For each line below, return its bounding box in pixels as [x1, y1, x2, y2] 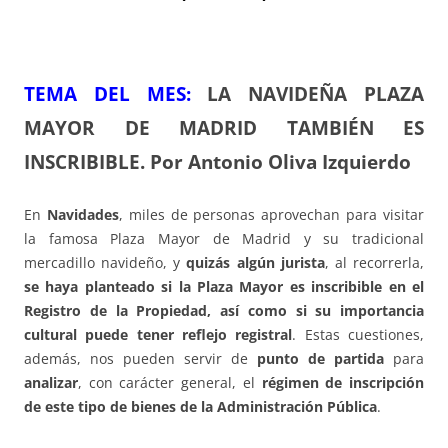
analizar [24, 373, 78, 393]
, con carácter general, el [78, 373, 255, 393]
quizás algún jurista [186, 253, 325, 273]
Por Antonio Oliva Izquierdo [150, 149, 411, 175]
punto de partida [257, 349, 393, 369]
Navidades [46, 205, 119, 225]
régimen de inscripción [254, 373, 425, 393]
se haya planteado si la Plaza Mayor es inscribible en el [24, 277, 424, 297]
